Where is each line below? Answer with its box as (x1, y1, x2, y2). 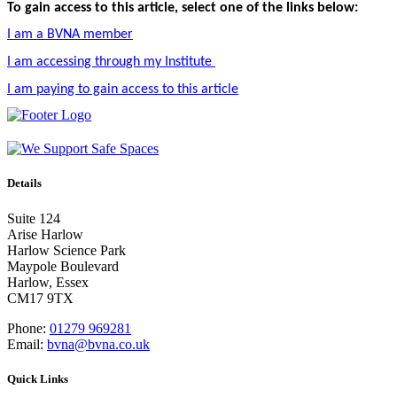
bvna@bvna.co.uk (47, 336, 150, 352)
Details (7, 176, 42, 191)
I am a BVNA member (7, 27, 133, 43)
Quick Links (7, 371, 68, 385)
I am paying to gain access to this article (7, 82, 238, 97)
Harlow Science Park (7, 242, 126, 258)
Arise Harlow (7, 226, 83, 242)
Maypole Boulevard (7, 258, 119, 274)
